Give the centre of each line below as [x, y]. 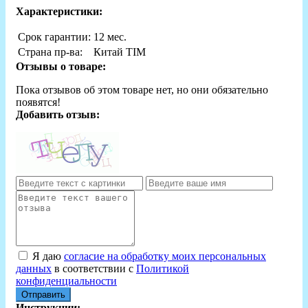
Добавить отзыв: [58, 114]
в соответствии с [94, 268]
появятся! [38, 102]
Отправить [43, 294]
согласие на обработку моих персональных [165, 256]
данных [34, 268]
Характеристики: [59, 11]
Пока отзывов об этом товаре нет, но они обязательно [142, 89]
